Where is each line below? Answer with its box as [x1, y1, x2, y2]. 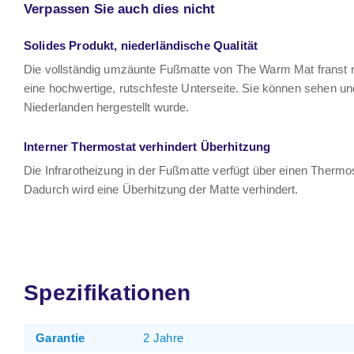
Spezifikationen [24, 280, 191, 305]
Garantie [36, 330, 85, 345]
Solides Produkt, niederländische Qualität [24, 38, 258, 52]
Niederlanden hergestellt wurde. [24, 100, 190, 114]
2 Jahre [143, 330, 184, 345]
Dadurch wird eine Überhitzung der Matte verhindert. [24, 182, 299, 196]
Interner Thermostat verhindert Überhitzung [24, 139, 271, 153]
